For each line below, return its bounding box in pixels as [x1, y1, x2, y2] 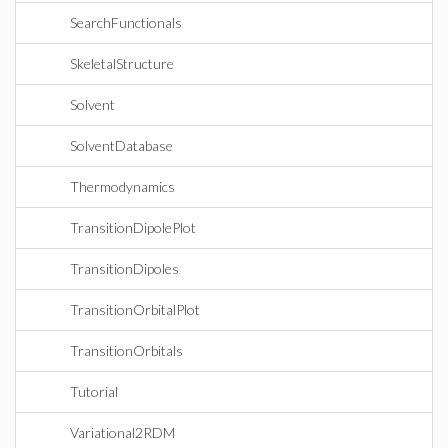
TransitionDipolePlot [70, 219, 196, 236]
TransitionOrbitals [70, 342, 183, 359]
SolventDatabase [70, 137, 173, 154]
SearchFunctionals [70, 14, 182, 31]
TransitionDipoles [70, 260, 179, 277]
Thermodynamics [70, 178, 175, 195]
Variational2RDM [70, 424, 175, 441]
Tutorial [70, 383, 118, 400]
